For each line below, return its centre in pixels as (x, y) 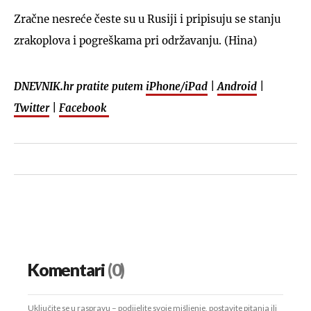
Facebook (84, 108)
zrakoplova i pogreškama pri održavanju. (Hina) (135, 40)
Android (237, 86)
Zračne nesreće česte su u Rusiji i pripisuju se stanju (147, 19)
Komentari (66, 270)
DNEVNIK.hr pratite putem (80, 86)
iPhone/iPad (177, 86)
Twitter (32, 108)
